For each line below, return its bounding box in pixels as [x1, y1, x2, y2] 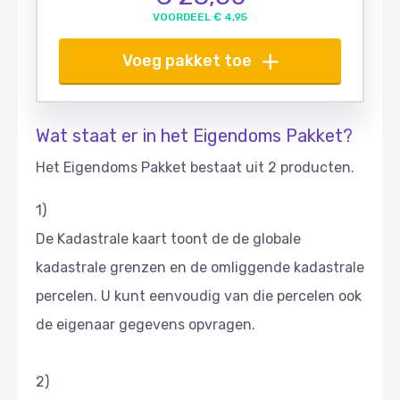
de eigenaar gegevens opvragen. [36, 315, 255, 333]
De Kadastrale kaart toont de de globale [36, 229, 301, 247]
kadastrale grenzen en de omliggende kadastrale [36, 258, 364, 276]
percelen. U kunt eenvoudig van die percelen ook [36, 287, 362, 304]
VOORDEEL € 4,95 [153, 10, 247, 23]
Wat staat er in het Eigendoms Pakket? [36, 125, 353, 146]
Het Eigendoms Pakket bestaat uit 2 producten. [36, 158, 354, 176]
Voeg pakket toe [121, 51, 252, 71]
